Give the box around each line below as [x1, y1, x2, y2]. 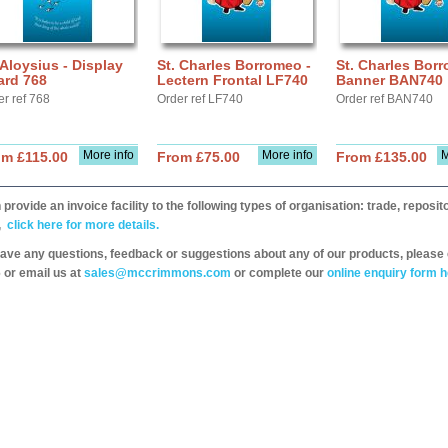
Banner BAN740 [336, 72, 443, 88]
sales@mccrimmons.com [84, 266, 231, 280]
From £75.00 [157, 149, 240, 165]
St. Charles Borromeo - [157, 57, 311, 73]
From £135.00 [336, 149, 427, 165]
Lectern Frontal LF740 [157, 72, 308, 88]
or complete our [231, 266, 327, 280]
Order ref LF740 [157, 92, 243, 106]
